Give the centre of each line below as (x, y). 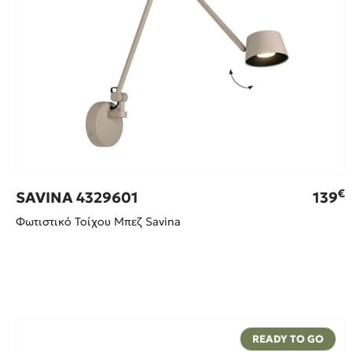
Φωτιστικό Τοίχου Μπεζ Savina (98, 222)
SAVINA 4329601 (77, 198)
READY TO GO (288, 339)
